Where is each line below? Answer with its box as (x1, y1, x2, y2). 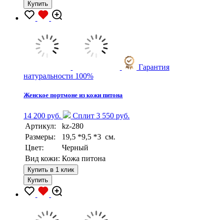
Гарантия (138, 63, 169, 72)
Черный (62, 143, 88, 152)
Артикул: (25, 121, 56, 130)
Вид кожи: (25, 154, 60, 163)
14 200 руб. (24, 111, 61, 120)
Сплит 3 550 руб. (71, 111, 130, 120)
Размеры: (25, 132, 55, 141)
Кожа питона (62, 154, 106, 163)
